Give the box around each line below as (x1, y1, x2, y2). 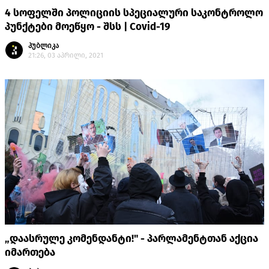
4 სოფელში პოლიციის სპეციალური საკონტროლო (5, 7, 263, 20)
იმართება (5, 246, 55, 259)
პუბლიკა (28, 41, 59, 50)
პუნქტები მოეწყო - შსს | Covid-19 (5, 20, 171, 34)
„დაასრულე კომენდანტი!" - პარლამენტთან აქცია (5, 232, 258, 246)
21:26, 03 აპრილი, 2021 (28, 51, 103, 60)
